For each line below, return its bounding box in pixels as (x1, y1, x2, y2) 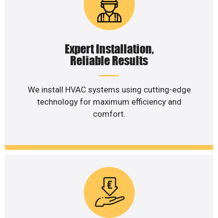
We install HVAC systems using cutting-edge (27, 85, 191, 95)
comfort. (92, 109, 126, 119)
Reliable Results (70, 54, 148, 68)
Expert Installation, (64, 42, 154, 56)
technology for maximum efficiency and (36, 97, 182, 107)
